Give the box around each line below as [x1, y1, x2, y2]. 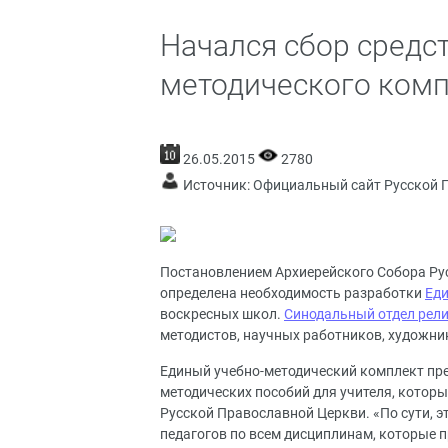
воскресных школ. [160, 306, 284, 324]
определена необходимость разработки [160, 285, 425, 303]
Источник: [180, 176, 253, 194]
